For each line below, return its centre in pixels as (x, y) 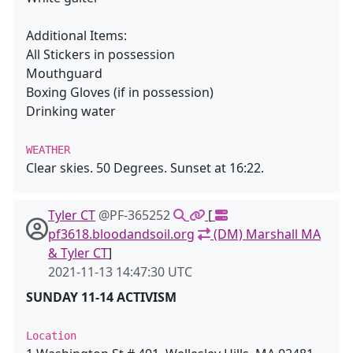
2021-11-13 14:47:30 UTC (120, 272)
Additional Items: (76, 35)
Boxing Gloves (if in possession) (120, 92)
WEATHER (48, 150)
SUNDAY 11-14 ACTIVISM (101, 297)
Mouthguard (64, 73)
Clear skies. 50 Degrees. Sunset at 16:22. (145, 168)
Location (51, 336)
